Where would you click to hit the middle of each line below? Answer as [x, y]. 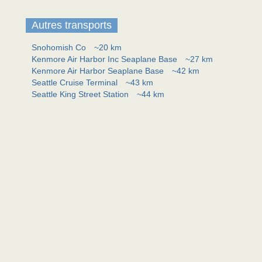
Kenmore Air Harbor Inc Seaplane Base [106, 59]
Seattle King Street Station [81, 94]
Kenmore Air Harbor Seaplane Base [99, 71]
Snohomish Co [60, 47]
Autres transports [72, 25]
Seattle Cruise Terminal [76, 82]
